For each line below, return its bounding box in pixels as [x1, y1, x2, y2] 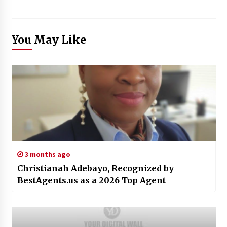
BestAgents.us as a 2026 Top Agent [17, 175, 166, 185]
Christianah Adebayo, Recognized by [17, 163, 174, 173]
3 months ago [23, 149, 70, 159]
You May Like [11, 32, 86, 47]
